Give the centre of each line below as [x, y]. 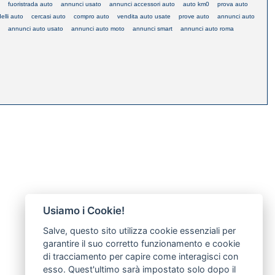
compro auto [91, 16]
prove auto [194, 16]
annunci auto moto [98, 28]
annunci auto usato [36, 28]
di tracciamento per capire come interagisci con [140, 256]
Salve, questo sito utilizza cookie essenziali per [139, 230]
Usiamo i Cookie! [83, 211]
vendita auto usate [144, 16]
